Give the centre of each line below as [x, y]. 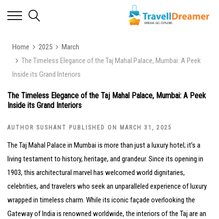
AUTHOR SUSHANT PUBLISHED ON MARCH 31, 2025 [90, 127]
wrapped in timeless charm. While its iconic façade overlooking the [101, 200]
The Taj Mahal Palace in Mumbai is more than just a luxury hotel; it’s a [104, 145]
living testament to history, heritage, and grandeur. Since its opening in [105, 159]
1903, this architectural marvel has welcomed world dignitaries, [96, 172]
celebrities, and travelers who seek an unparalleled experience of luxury [107, 186]
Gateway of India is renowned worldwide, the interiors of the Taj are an [107, 213]
